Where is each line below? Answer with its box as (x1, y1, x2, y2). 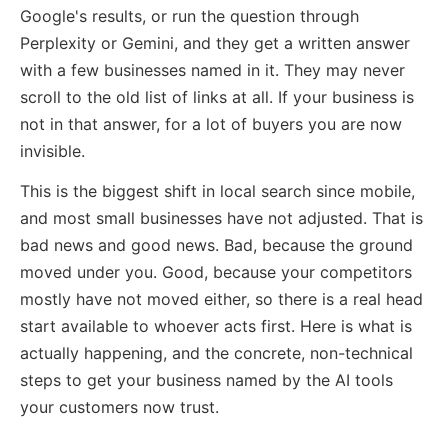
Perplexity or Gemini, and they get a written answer (20, 32, 410, 53)
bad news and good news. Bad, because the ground (20, 234, 413, 255)
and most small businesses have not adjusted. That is (20, 207, 423, 228)
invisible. (20, 140, 85, 161)
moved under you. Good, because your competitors (20, 261, 412, 282)
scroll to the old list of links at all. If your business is (20, 86, 414, 107)
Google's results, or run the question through (20, 5, 359, 26)
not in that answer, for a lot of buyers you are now (20, 113, 402, 134)
